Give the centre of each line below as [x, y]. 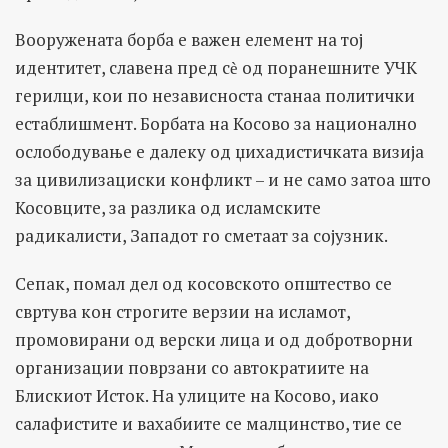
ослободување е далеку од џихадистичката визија [219, 151]
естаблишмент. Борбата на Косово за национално [216, 123]
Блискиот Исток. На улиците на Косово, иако [197, 395]
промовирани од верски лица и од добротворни [214, 339]
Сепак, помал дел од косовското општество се [203, 283]
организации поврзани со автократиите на [192, 367]
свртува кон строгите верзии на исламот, [182, 311]
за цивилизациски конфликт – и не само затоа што [223, 179]
